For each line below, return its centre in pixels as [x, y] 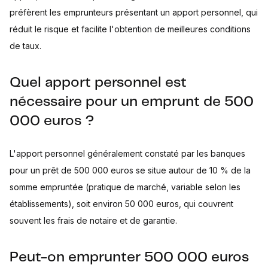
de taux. [25, 45]
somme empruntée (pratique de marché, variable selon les [125, 187]
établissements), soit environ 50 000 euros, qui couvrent [121, 203]
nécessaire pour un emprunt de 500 [132, 102]
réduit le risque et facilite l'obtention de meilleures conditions [130, 29]
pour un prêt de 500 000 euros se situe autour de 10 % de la [130, 170]
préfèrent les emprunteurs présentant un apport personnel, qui [134, 12]
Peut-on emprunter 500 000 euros [129, 257]
